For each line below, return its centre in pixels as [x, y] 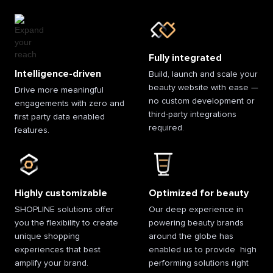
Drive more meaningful [59, 90]
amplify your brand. [51, 264]
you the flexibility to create [66, 223]
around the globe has [191, 237]
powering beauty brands [196, 223]
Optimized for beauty [199, 193]
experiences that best [58, 250]
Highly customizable [61, 193]
